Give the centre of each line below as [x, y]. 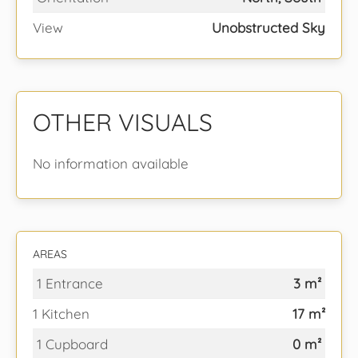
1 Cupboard [72, 344]
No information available [111, 163]
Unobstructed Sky [268, 28]
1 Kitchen [61, 314]
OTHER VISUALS [123, 122]
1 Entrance [70, 283]
